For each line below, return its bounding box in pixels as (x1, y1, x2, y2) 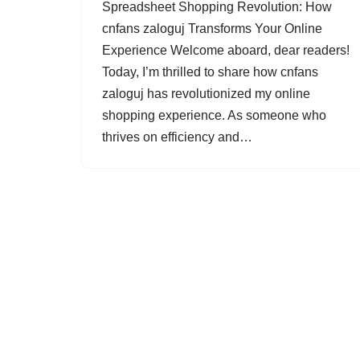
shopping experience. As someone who (102, 108, 326, 122)
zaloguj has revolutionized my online (102, 87, 310, 100)
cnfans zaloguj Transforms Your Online (102, 22, 322, 35)
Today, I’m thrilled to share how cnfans (102, 65, 318, 79)
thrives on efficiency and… (102, 130, 256, 144)
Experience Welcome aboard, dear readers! (102, 43, 350, 57)
